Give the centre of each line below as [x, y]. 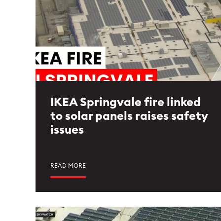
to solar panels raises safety [129, 116]
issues [67, 130]
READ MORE [68, 166]
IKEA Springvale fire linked [126, 103]
